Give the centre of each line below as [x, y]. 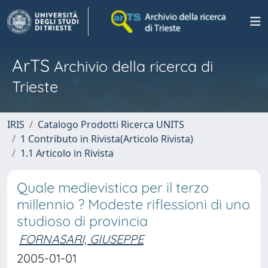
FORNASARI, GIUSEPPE [81, 239]
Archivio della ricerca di [131, 66]
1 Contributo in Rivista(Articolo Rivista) [107, 139]
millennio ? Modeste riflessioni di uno [133, 204]
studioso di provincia [82, 221]
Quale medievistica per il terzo [113, 188]
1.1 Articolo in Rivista [67, 153]
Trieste [35, 86]
